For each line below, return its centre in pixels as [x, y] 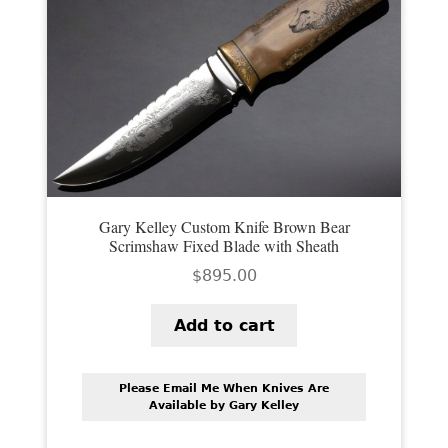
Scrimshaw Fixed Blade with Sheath [224, 246]
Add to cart [224, 325]
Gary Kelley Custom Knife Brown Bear [224, 227]
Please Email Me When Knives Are [224, 389]
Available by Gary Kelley [224, 406]
